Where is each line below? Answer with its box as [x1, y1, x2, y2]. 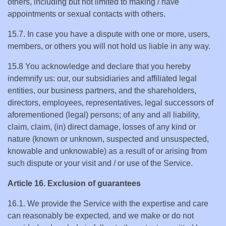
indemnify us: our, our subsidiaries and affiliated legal [8, 74, 197, 83]
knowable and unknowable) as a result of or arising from [8, 147, 207, 155]
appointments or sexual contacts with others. [8, 10, 165, 18]
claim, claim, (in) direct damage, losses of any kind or [8, 123, 196, 131]
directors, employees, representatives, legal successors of [8, 98, 213, 107]
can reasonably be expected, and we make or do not [8, 211, 194, 220]
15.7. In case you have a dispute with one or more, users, [8, 30, 210, 38]
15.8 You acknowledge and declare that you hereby [8, 62, 191, 71]
